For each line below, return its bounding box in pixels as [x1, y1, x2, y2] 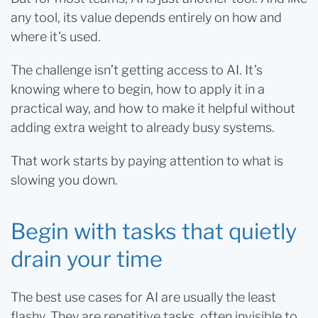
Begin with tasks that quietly [11, 218, 297, 245]
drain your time [11, 246, 163, 273]
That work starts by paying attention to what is [11, 153, 283, 168]
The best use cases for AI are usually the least [11, 290, 276, 305]
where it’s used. [11, 29, 101, 44]
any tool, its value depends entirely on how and [11, 10, 282, 25]
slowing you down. [11, 172, 118, 187]
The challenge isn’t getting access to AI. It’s [11, 62, 263, 77]
